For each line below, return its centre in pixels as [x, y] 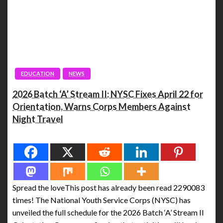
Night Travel [38, 119]
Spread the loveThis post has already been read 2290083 [109, 187]
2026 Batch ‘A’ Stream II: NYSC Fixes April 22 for [108, 94]
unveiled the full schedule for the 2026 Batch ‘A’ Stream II [108, 212]
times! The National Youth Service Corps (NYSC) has [102, 200]
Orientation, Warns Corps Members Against [102, 106]
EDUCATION [38, 73]
